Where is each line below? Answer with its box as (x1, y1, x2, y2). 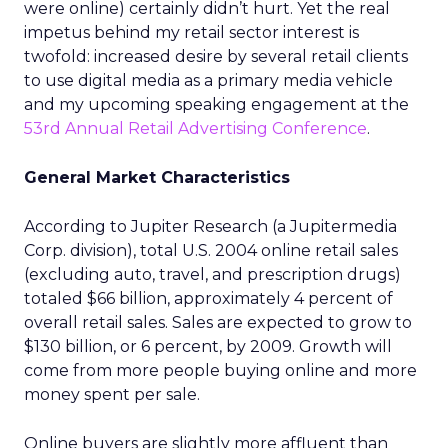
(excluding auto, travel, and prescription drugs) (24, 265, 401, 284)
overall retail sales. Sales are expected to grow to (24, 313, 412, 332)
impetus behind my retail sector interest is (24, 23, 359, 42)
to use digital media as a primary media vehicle (24, 71, 393, 90)
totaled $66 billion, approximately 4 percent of (24, 289, 393, 308)
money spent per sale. (24, 385, 200, 404)
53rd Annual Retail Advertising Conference (24, 119, 367, 138)
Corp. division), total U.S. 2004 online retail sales (24, 241, 398, 260)
